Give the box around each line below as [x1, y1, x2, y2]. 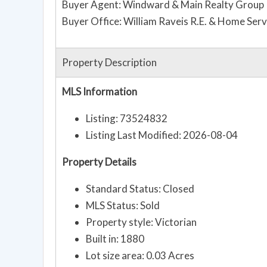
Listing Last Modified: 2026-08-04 [86, 129, 238, 142]
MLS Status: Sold [86, 199, 160, 212]
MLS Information [62, 85, 137, 98]
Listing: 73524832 [86, 112, 167, 125]
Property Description [62, 56, 157, 69]
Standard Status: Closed [86, 182, 194, 195]
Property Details [62, 156, 136, 169]
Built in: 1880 [86, 232, 144, 246]
